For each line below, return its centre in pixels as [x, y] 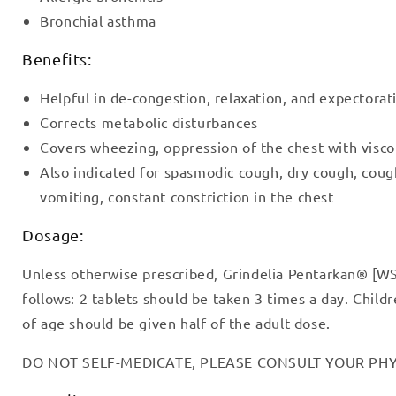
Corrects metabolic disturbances [149, 122]
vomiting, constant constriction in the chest [187, 196]
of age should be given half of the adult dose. [176, 322]
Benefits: [57, 58]
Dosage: [53, 234]
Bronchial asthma [98, 20]
